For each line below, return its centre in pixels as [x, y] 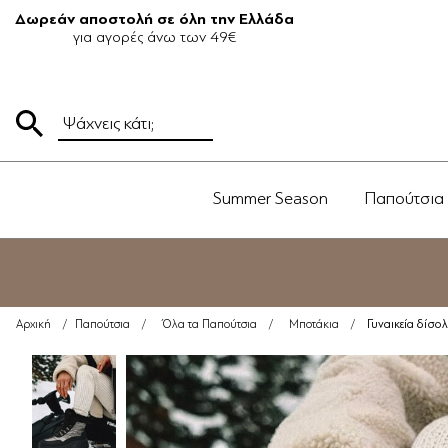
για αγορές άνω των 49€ [154, 37]
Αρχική [33, 324]
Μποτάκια [314, 324]
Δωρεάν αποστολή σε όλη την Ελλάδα [154, 19]
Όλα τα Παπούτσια [209, 324]
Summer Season [270, 198]
